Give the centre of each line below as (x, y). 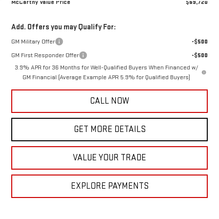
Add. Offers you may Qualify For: (63, 27)
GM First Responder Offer (45, 55)
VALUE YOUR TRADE (109, 158)
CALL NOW (109, 101)
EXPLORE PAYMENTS (109, 186)
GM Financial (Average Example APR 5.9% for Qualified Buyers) (107, 77)
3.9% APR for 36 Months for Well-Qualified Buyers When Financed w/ (106, 68)
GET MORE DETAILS (109, 130)
